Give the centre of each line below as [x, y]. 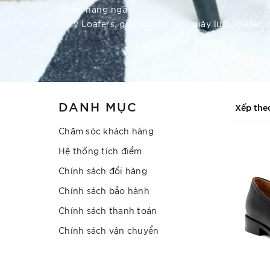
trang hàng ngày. [96, 9]
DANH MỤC [98, 106]
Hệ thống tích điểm [100, 151]
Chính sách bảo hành [104, 190]
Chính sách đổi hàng [103, 171]
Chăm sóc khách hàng [106, 131]
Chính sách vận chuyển [109, 230]
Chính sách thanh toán [108, 210]
